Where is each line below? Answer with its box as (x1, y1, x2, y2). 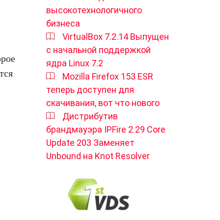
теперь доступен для (46, 84, 134, 95)
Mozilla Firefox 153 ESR (62, 71, 153, 82)
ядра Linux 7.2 (46, 58, 103, 68)
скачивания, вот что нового (46, 98, 160, 108)
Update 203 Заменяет (46, 137, 135, 148)
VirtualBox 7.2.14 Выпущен (62, 31, 169, 42)
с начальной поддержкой (46, 45, 151, 55)
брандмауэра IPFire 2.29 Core (46, 124, 165, 135)
